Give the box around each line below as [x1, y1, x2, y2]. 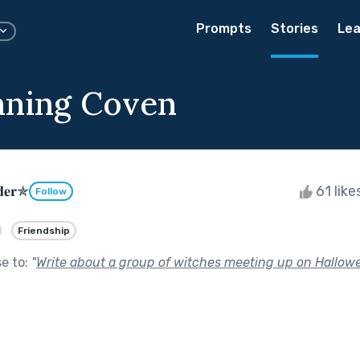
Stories [271, 21, 318, 36]
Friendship [18, 224, 70, 236]
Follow [35, 186, 67, 198]
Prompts [196, 21, 252, 36]
